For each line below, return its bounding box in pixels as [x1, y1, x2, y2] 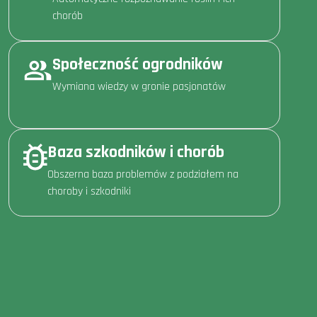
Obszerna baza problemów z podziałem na [47, 166, 238, 182]
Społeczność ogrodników [52, 53, 223, 75]
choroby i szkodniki [47, 183, 131, 199]
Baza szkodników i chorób [47, 141, 224, 163]
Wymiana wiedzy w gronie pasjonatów [52, 79, 226, 94]
